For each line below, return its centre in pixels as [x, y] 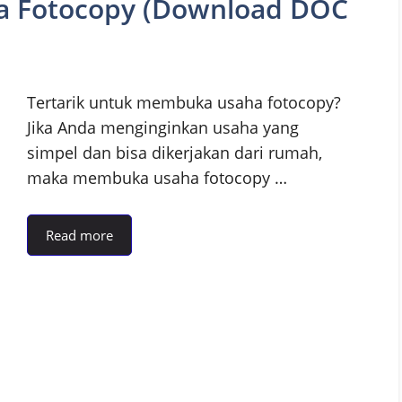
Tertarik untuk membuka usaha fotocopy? [184, 103]
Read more [79, 236]
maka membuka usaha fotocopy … [157, 178]
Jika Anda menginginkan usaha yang [163, 128]
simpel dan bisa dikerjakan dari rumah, [175, 153]
